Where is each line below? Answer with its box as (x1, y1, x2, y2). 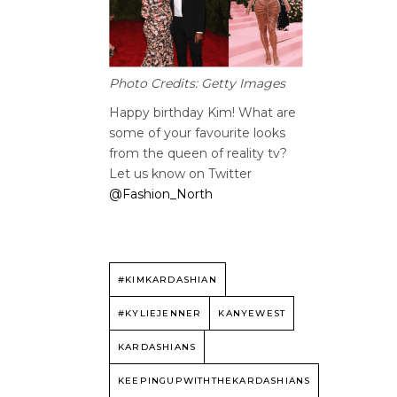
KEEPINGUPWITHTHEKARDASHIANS (118, 375, 311, 387)
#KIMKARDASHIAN (118, 274, 217, 286)
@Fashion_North (109, 186, 213, 203)
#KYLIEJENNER (118, 307, 202, 320)
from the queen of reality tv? (109, 145, 287, 162)
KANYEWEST (218, 307, 286, 320)
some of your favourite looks (109, 125, 285, 142)
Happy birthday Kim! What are (109, 105, 296, 121)
